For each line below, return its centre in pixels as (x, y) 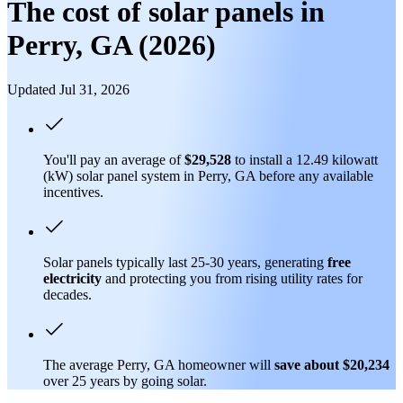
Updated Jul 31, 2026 (68, 89)
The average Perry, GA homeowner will (159, 364)
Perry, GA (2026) (112, 45)
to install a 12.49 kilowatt (304, 159)
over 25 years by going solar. (125, 381)
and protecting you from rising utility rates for (232, 278)
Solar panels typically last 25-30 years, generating (185, 262)
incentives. (73, 192)
